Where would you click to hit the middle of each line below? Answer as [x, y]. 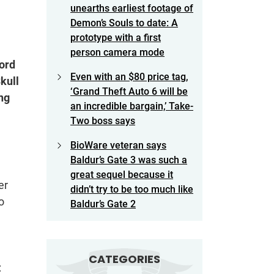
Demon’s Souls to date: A [124, 23]
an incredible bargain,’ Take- [132, 106]
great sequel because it [122, 175]
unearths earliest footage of [132, 9]
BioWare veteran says [118, 146]
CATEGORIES [124, 259]
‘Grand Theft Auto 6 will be [129, 92]
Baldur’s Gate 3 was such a [129, 160]
